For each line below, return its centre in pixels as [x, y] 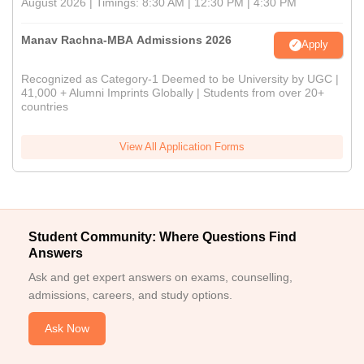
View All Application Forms [182, 146]
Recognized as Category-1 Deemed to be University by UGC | [180, 78]
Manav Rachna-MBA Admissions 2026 [126, 39]
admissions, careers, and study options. [130, 295]
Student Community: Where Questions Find [162, 236]
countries [45, 106]
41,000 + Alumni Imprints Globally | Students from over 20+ [173, 92]
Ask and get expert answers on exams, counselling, [160, 277]
